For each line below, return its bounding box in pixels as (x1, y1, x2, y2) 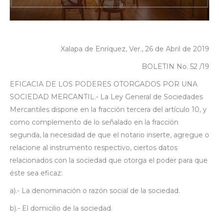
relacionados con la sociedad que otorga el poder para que (10, 155, 208, 165)
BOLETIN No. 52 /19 (142, 62, 209, 71)
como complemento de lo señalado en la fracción (10, 117, 178, 127)
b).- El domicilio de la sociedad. (10, 203, 112, 213)
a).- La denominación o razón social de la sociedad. (10, 186, 180, 195)
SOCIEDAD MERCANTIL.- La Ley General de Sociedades (10, 92, 203, 101)
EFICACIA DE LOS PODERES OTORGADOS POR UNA (10, 79, 197, 88)
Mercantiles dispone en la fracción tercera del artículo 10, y (10, 105, 207, 114)
